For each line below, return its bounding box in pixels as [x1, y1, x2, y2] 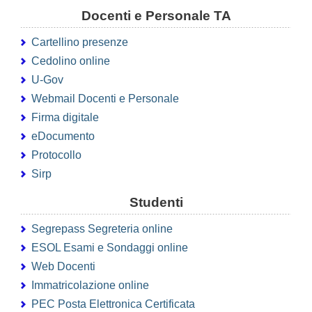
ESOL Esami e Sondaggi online [31, 242, 188, 254]
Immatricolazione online [31, 279, 149, 292]
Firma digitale [31, 111, 99, 124]
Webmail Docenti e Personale [31, 93, 179, 105]
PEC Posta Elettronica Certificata [31, 298, 195, 311]
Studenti [129, 195, 183, 210]
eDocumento [31, 130, 95, 143]
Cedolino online [31, 55, 110, 68]
